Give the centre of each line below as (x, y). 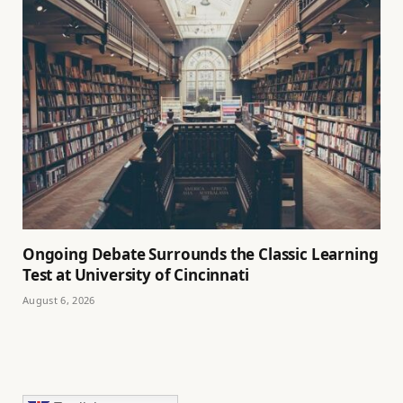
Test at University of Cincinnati (136, 274)
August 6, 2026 (59, 300)
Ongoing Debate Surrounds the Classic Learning (201, 254)
